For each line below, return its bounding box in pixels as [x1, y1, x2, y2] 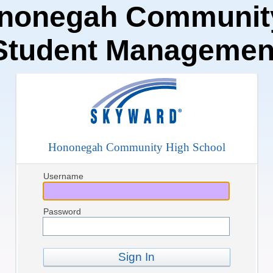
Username [43, 171, 83, 181]
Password [43, 207, 81, 216]
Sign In [118, 250, 155, 263]
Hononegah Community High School [48, 141, 225, 154]
